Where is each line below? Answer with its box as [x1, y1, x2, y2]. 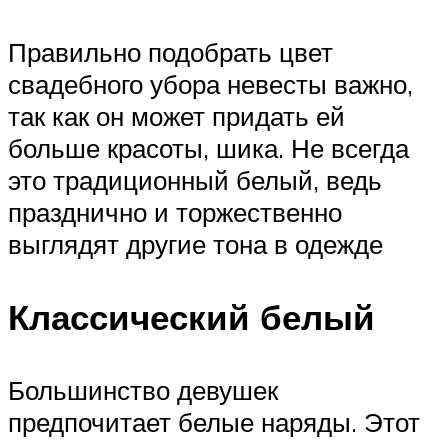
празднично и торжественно [8, 195, 342, 228]
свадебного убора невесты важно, [8, 67, 413, 100]
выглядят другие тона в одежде [8, 227, 383, 260]
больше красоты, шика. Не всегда [8, 131, 409, 164]
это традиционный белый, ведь [8, 163, 382, 196]
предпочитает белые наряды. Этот [8, 406, 420, 439]
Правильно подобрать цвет [8, 35, 333, 68]
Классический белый [8, 295, 375, 340]
